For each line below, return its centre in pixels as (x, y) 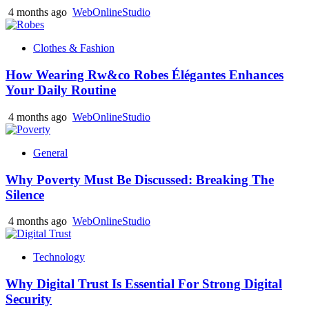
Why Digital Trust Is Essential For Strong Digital (144, 284)
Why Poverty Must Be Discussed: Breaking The (140, 179)
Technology (59, 257)
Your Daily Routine (61, 90)
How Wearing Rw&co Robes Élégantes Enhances (144, 75)
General (50, 152)
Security (29, 299)
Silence (25, 195)
